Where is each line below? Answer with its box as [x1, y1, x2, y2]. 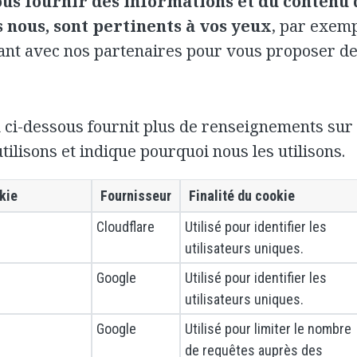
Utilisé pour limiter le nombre [185, 320, 351, 338]
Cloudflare [96, 218, 155, 236]
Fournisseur [100, 187, 171, 205]
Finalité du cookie [189, 187, 295, 205]
